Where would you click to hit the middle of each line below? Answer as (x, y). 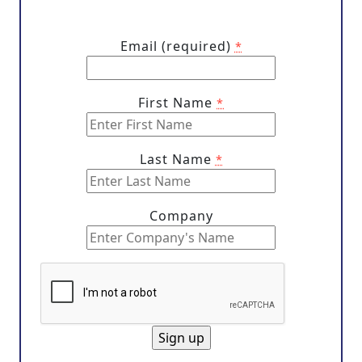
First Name (177, 103)
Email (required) (177, 46)
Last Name (177, 159)
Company (181, 216)
